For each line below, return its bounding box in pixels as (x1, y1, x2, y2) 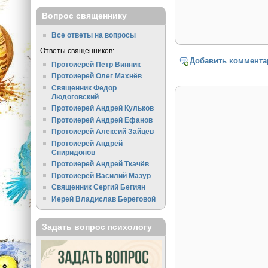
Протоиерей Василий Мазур (51, 171, 151, 179)
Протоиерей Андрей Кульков (51, 104, 154, 112)
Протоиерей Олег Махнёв (51, 72, 142, 80)
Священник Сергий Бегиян (51, 183, 146, 191)
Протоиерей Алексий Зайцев (51, 127, 154, 136)
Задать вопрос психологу (41, 222, 152, 232)
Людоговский (51, 92, 99, 100)
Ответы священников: (39, 46, 114, 54)
